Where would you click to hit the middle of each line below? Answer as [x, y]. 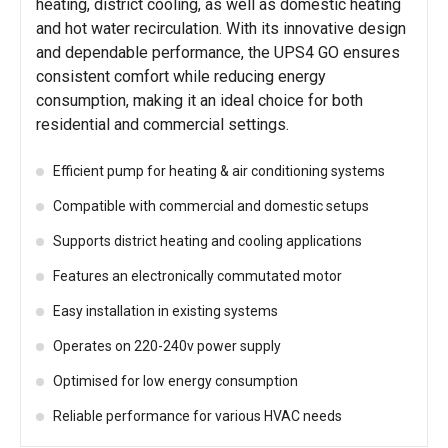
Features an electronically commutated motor [197, 276]
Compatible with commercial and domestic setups [211, 206]
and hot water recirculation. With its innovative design [221, 28]
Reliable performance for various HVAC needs [197, 416]
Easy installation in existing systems [165, 311]
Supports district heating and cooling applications [207, 241]
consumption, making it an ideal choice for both [199, 100]
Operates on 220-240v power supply [167, 346]
